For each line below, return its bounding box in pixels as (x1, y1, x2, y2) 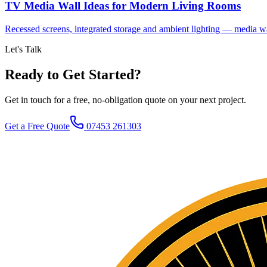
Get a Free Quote (5, 120, 70, 131)
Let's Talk (5, 44, 42, 54)
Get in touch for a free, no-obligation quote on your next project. (5, 94, 246, 105)
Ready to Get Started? (5, 66, 141, 82)
